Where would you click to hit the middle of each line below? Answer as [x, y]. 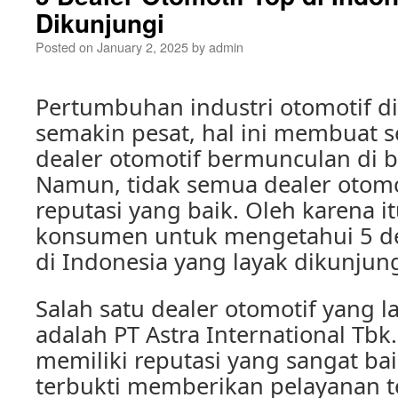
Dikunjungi [100, 23]
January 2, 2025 [143, 47]
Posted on [64, 47]
